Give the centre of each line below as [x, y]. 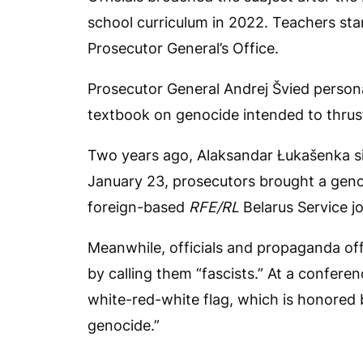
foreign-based [138, 207]
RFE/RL [214, 207]
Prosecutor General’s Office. [183, 48]
